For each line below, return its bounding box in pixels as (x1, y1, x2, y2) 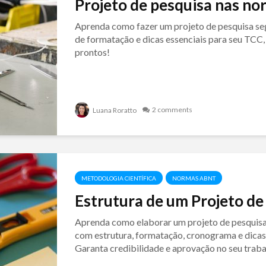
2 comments (151, 104, 192, 114)
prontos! (74, 46, 110, 58)
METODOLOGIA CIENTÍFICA (81, 175, 156, 182)
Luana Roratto (91, 106, 137, 115)
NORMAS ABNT (172, 175, 216, 182)
